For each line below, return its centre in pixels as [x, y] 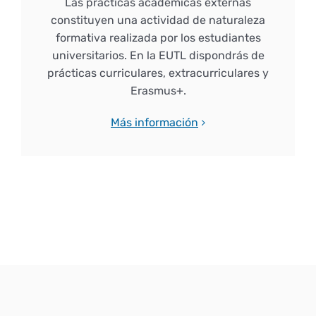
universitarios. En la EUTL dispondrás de [158, 56]
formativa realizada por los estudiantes [158, 38]
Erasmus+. [158, 91]
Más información [154, 123]
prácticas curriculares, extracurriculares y [158, 73]
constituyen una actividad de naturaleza [158, 20]
